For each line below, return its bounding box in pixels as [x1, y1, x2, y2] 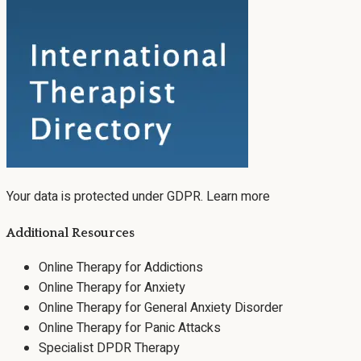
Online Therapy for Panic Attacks [39, 317, 221, 338]
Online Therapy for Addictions [39, 257, 203, 277]
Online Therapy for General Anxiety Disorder [39, 297, 283, 317]
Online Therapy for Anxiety [39, 277, 185, 297]
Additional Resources [6, 225, 135, 240]
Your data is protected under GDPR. [6, 187, 203, 207]
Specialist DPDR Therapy [39, 338, 180, 358]
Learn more [206, 187, 270, 207]
